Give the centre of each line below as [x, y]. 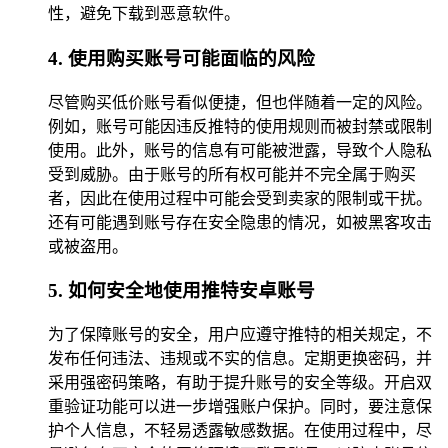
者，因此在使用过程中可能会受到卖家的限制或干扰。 [240, 198]
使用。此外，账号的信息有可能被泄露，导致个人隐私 [240, 150]
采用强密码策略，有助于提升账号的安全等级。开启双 [240, 383]
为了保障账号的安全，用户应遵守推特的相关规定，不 [240, 335]
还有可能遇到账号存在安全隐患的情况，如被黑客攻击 [240, 222]
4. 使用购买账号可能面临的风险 [181, 58]
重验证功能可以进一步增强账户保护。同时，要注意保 [240, 407]
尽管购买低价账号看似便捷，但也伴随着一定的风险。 [240, 102]
